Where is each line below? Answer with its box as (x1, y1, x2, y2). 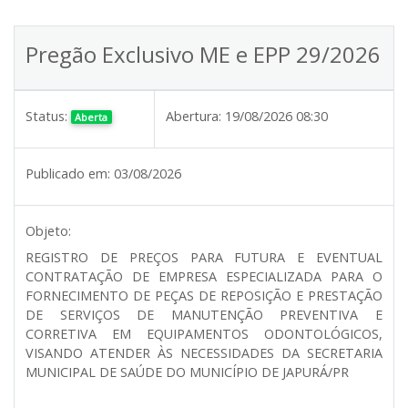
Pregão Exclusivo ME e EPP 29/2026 (25, 38, 381, 69)
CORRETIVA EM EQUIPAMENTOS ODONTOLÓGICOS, (25, 324, 382, 342)
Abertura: (166, 107, 221, 125)
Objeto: (25, 221, 71, 240)
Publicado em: (25, 164, 110, 182)
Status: (25, 107, 67, 125)
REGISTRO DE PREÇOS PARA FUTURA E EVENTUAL (25, 248, 382, 266)
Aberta (75, 109, 108, 124)
